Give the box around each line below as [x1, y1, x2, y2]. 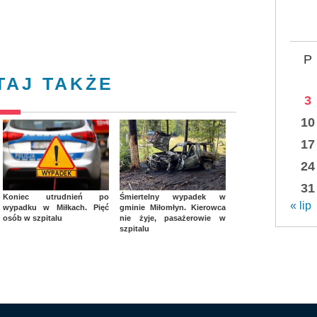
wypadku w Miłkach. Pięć [3, 202, 109, 212]
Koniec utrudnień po [3, 192, 109, 201]
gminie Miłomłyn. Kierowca [120, 202, 226, 212]
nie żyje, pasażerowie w [120, 213, 226, 222]
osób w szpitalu [3, 213, 62, 222]
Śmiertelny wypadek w [120, 192, 226, 201]
